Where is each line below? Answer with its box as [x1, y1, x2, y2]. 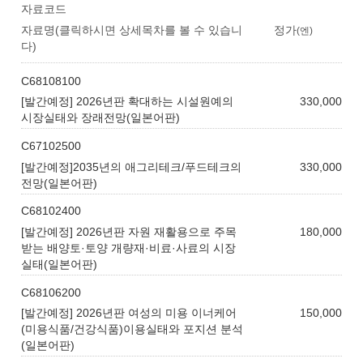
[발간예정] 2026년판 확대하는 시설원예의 [21, 95, 234, 109]
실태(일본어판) [21, 258, 98, 271]
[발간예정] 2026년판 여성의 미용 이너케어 [21, 306, 237, 320]
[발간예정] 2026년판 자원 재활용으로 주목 [21, 225, 237, 239]
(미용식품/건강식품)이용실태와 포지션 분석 [21, 322, 244, 336]
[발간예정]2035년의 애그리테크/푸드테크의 [21, 160, 242, 173]
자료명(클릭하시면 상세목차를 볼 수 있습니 [21, 23, 243, 36]
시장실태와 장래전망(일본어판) [21, 111, 181, 125]
